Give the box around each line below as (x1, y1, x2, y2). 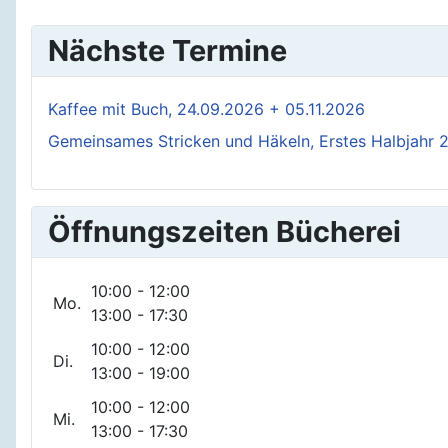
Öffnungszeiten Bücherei (48, 214, 401, 250)
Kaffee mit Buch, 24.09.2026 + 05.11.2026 (48, 99, 365, 120)
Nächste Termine (48, 33, 287, 69)
